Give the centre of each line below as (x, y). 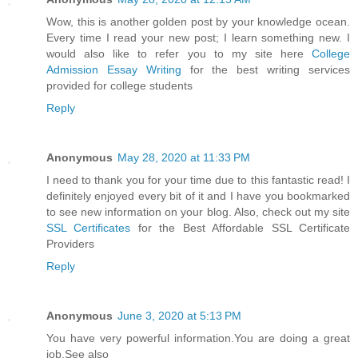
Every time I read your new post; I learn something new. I (198, 37)
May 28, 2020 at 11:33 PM (184, 157)
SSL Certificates (89, 227)
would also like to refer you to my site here (179, 53)
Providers (70, 243)
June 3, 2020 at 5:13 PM (179, 315)
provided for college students (119, 85)
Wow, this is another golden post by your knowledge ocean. (198, 21)
